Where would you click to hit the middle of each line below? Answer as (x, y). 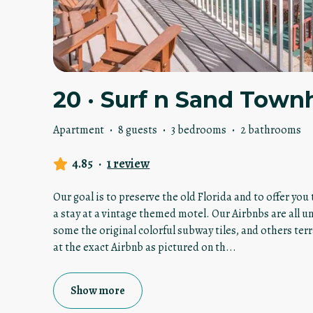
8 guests (138, 130)
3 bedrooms (199, 130)
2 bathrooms (271, 130)
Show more (98, 291)
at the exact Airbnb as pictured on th (139, 248)
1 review (129, 164)
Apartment (79, 130)
